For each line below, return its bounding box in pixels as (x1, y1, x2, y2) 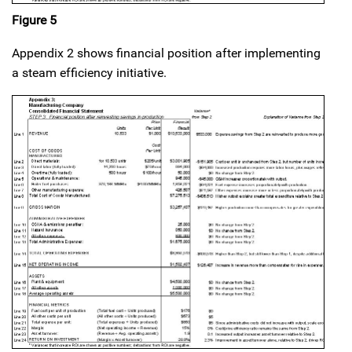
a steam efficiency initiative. (12, 65, 167, 81)
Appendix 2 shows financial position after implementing (12, 46, 321, 61)
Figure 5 (12, 13, 57, 28)
